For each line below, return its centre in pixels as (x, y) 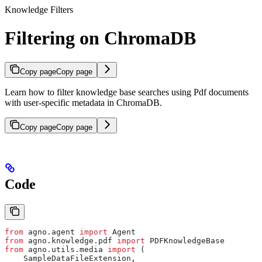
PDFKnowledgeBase (185, 240)
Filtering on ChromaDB (100, 38)
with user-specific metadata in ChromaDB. (83, 102)
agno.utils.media (65, 249)
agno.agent (51, 232)
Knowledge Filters (39, 9)
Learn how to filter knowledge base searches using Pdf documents (127, 92)
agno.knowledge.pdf (70, 240)
